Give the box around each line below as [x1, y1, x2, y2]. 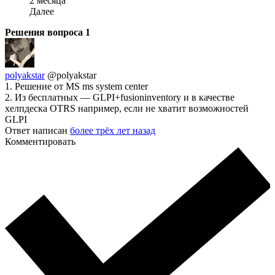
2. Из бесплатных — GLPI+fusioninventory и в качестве [5, 92, 234, 103]
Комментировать [5, 136, 76, 147]
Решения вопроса [5, 27, 85, 38]
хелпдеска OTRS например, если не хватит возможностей [5, 103, 249, 114]
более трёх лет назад [70, 125, 155, 136]
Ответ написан [5, 125, 70, 136]
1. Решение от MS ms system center [5, 81, 148, 92]
